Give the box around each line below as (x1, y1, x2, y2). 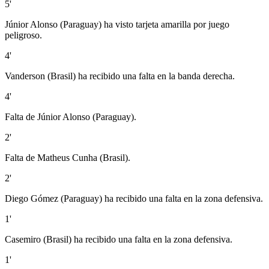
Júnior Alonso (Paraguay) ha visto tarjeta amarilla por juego (5, 19, 229, 29)
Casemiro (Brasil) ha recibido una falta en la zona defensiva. (5, 234, 232, 244)
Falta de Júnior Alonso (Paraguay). (5, 111, 136, 122)
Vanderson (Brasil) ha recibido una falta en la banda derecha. (5, 70, 235, 81)
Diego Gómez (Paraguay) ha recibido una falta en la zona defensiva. (5, 193, 263, 204)
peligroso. (5, 29, 42, 40)
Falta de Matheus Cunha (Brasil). (5, 152, 130, 163)
